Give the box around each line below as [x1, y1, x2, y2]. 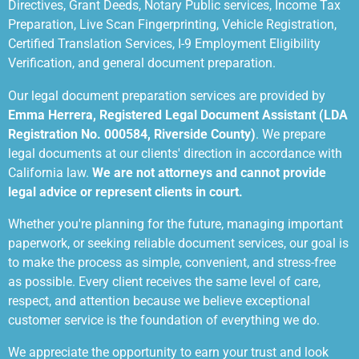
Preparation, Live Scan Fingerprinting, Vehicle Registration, [8, 17, 337, 33]
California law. [8, 164, 92, 180]
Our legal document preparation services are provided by [8, 87, 325, 103]
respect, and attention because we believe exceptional [8, 293, 310, 309]
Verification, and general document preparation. [8, 55, 276, 71]
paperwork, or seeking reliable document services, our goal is [8, 236, 349, 252]
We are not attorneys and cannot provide [92, 164, 326, 180]
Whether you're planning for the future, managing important [8, 216, 343, 232]
